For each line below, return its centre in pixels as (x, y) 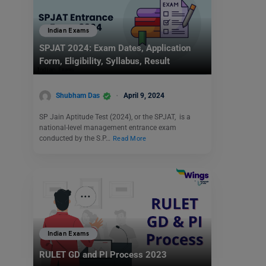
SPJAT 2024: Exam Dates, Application (115, 48)
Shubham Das (78, 96)
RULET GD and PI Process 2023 (103, 254)
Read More (130, 138)
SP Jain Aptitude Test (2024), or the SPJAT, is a (115, 117)
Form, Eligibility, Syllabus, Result (104, 61)
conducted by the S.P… (76, 138)
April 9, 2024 (144, 96)
